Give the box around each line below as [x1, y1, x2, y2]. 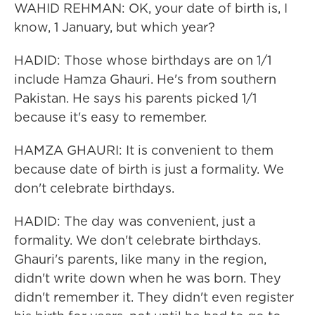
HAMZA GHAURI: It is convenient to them [14, 141, 274, 159]
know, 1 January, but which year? [14, 18, 215, 36]
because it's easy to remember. [14, 108, 207, 126]
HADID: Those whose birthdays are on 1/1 [14, 51, 271, 69]
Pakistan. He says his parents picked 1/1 [14, 89, 257, 107]
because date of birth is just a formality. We [14, 160, 284, 178]
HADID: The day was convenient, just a [14, 212, 255, 230]
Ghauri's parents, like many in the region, [14, 250, 266, 268]
